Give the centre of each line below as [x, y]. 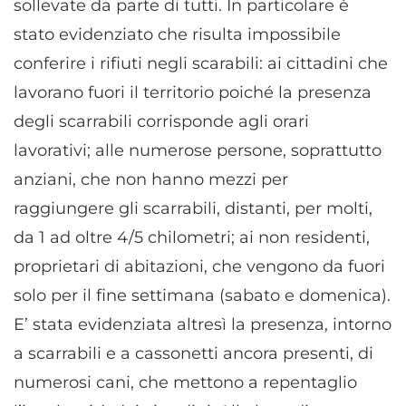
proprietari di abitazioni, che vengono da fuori [199, 266]
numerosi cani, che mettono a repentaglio [185, 382]
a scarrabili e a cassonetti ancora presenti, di [193, 353]
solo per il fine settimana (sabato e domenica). [202, 295]
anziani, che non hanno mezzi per [151, 179]
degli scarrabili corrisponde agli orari [161, 121]
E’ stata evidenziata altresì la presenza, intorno [203, 324]
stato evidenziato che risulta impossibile [177, 34]
